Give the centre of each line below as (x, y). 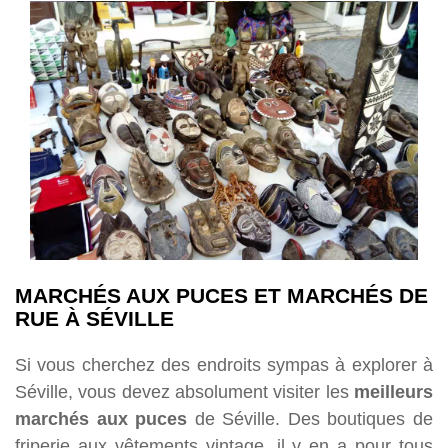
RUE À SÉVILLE (94, 318)
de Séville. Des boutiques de (310, 418)
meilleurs (393, 391)
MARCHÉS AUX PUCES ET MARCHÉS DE (221, 295)
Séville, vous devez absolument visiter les (184, 391)
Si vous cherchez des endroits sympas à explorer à (224, 364)
